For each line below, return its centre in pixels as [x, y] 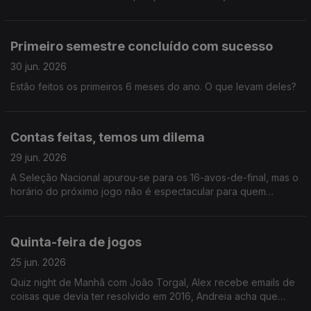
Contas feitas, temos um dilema [108, 137]
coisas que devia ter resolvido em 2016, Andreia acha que [144, 296]
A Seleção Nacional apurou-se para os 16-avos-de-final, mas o [154, 177]
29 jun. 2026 [39, 157]
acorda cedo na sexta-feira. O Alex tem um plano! [124, 205]
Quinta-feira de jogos [76, 242]
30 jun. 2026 [39, 66]
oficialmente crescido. [61, 9]
